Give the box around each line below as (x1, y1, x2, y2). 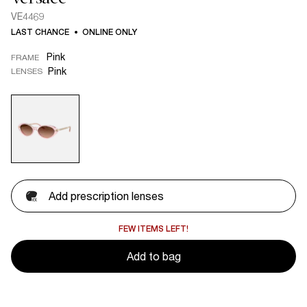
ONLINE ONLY (82, 27, 137, 37)
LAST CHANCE (11, 27, 69, 37)
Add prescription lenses (49, 189, 164, 202)
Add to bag (126, 249, 181, 262)
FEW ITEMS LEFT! (119, 224, 188, 234)
